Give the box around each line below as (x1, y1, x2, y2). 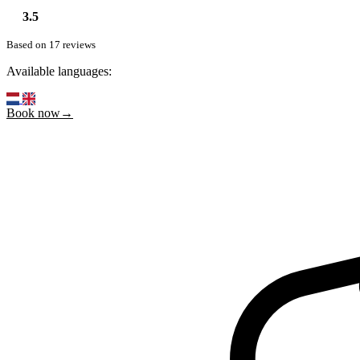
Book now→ (6, 105, 73, 120)
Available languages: (6, 63, 112, 78)
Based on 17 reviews (6, 38, 96, 51)
